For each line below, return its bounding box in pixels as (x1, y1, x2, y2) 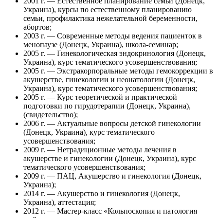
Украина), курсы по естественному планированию (23, 5, 192, 14)
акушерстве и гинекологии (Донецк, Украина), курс (23, 154, 196, 163)
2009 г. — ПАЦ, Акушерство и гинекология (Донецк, (23, 172, 201, 181)
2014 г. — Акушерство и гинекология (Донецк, (23, 189, 180, 198)
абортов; (23, 23, 52, 32)
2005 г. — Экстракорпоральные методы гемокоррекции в (23, 67, 213, 75)
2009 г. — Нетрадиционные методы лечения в (23, 145, 177, 154)
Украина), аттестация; (23, 198, 96, 207)
